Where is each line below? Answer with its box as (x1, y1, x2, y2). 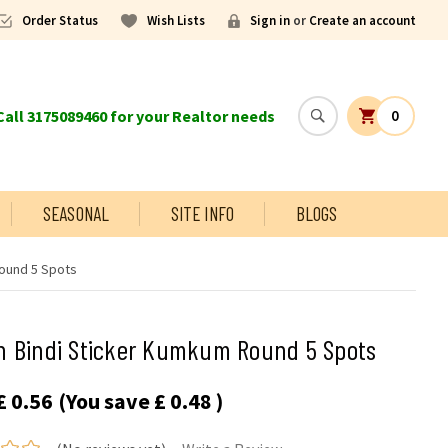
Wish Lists (147, 12, 205, 30)
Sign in (250, 12, 290, 30)
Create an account (309, 12, 416, 30)
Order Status (22, 12, 98, 30)
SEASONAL (43, 202, 109, 225)
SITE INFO (170, 202, 234, 225)
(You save (58, 387, 150, 415)
